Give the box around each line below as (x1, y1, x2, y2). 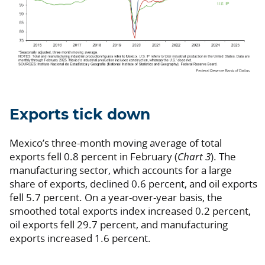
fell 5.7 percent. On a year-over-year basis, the (9, 190, 222, 204)
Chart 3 (177, 149, 211, 163)
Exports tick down (9, 107, 150, 122)
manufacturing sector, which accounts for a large (9, 163, 232, 177)
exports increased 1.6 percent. (9, 231, 151, 245)
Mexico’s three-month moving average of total (9, 135, 222, 150)
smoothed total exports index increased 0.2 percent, (9, 203, 251, 218)
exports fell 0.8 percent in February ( (9, 149, 177, 163)
